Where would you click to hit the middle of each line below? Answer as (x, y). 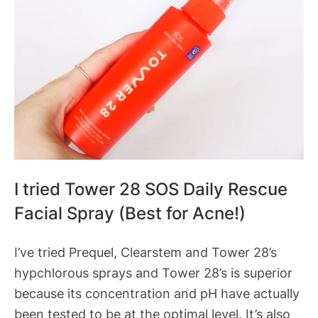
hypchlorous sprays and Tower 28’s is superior (153, 273)
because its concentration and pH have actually (157, 294)
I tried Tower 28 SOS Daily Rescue (151, 188)
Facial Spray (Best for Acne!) (130, 213)
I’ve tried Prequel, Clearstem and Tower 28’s (146, 252)
